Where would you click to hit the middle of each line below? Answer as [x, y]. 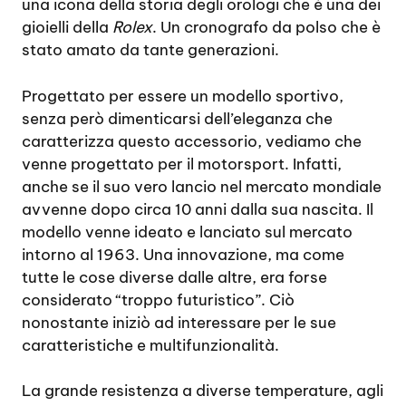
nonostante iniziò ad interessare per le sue [179, 322]
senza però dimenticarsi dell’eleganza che [177, 118]
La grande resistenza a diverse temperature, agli [203, 391]
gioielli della [67, 28]
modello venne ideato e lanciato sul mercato [187, 232]
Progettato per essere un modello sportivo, [183, 96]
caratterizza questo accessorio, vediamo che [192, 141]
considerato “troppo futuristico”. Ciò [158, 300]
